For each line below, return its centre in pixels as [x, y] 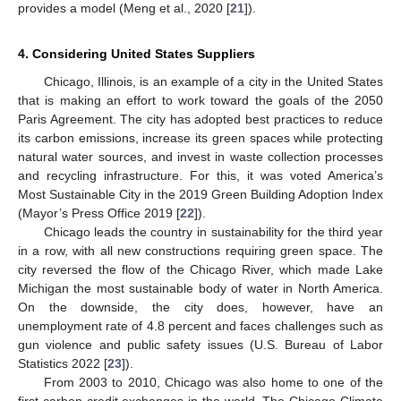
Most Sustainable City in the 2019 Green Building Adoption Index [200, 194]
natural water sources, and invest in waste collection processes [200, 156]
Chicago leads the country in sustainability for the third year [213, 231]
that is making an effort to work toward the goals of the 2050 [200, 100]
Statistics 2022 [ [63, 363]
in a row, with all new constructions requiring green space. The [200, 250]
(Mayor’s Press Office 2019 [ [99, 213]
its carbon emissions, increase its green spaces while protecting [200, 137]
